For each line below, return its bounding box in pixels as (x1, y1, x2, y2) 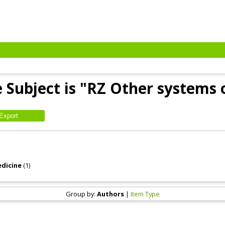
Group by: (65, 189, 97, 198)
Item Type (130, 189, 160, 198)
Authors (96, 189, 124, 198)
